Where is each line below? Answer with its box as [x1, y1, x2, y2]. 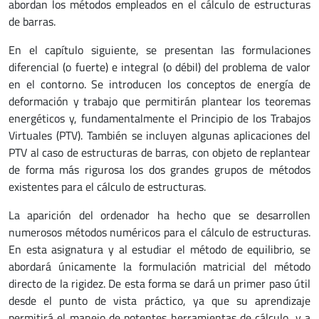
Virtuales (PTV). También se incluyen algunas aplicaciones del [9, 127, 310, 144]
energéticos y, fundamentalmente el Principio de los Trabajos [9, 110, 310, 127]
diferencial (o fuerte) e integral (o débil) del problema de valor [9, 58, 310, 75]
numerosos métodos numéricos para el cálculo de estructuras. [9, 224, 310, 241]
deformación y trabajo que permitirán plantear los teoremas [9, 93, 310, 110]
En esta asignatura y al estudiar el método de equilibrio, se [9, 241, 310, 258]
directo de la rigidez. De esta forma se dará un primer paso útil [9, 275, 310, 292]
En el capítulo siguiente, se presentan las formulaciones [9, 41, 310, 58]
